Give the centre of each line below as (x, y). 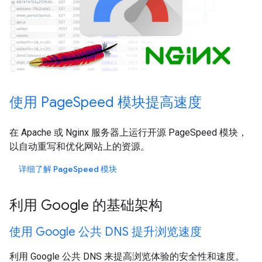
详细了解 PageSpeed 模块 (68, 169)
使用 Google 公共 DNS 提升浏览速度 (106, 232)
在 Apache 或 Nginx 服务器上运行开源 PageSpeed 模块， (128, 132)
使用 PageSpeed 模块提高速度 (106, 102)
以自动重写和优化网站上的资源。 (80, 146)
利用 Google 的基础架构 (86, 205)
